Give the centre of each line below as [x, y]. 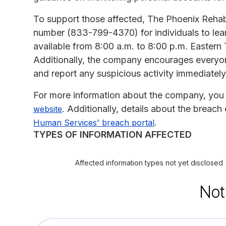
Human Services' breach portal [94, 122]
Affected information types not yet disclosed [149, 162]
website [48, 109]
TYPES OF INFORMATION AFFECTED [112, 134]
